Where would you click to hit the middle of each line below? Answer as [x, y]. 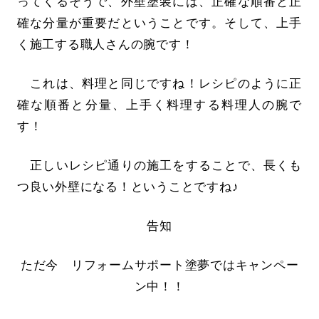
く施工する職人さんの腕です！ [105, 44]
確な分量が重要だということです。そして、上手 [159, 23]
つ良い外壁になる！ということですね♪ [128, 187]
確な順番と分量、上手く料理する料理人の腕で [159, 105]
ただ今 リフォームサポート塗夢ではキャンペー [159, 266]
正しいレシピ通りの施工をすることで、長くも [159, 166]
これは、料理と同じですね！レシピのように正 [159, 84]
